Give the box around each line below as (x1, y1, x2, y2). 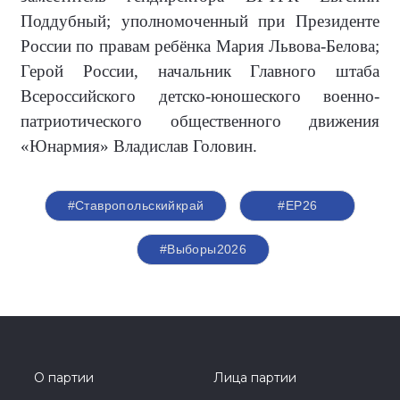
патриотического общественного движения (21, 111, 379, 130)
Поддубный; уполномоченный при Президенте (21, 11, 379, 30)
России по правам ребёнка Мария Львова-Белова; (21, 36, 379, 55)
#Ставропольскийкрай (67, 197, 204, 212)
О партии (34, 369, 94, 386)
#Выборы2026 (159, 241, 247, 256)
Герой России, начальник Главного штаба (21, 61, 379, 80)
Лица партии (213, 369, 296, 386)
